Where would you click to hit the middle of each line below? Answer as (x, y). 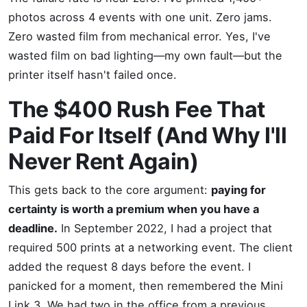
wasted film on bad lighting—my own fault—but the (145, 56)
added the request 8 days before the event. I (130, 267)
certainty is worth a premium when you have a (134, 209)
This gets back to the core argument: (110, 190)
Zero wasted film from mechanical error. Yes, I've (139, 36)
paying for (238, 190)
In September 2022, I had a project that (165, 228)
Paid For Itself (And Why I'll (148, 135)
